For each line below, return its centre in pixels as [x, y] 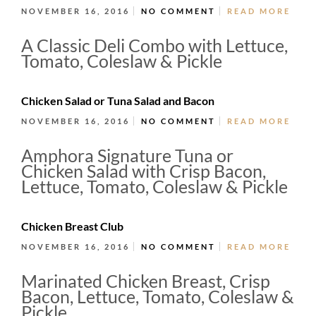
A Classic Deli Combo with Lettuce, [154, 45]
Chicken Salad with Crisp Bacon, [144, 170]
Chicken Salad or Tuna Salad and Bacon [118, 101]
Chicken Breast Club [72, 226]
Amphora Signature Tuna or [127, 155]
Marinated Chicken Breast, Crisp [146, 280]
